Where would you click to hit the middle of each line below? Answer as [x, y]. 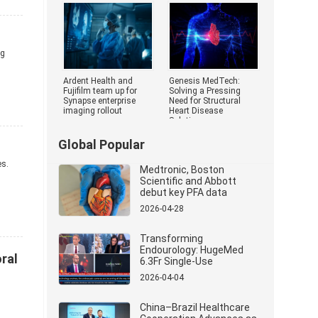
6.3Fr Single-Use [176, 261]
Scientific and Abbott [188, 181]
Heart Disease [196, 111]
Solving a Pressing [205, 91]
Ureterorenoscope [182, 273]
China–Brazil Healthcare [195, 307]
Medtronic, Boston [182, 170]
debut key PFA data [183, 192]
